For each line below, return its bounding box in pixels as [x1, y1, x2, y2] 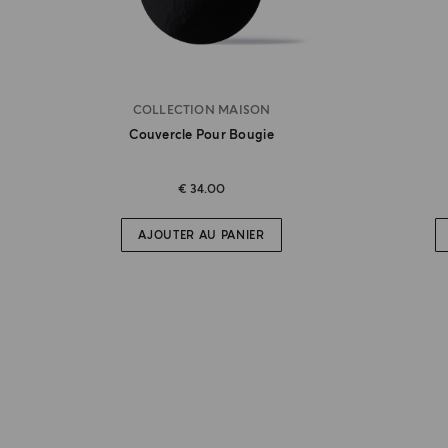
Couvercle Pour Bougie [129, 127, 274, 144]
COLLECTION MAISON [132, 103, 271, 119]
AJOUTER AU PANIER [138, 228, 265, 242]
